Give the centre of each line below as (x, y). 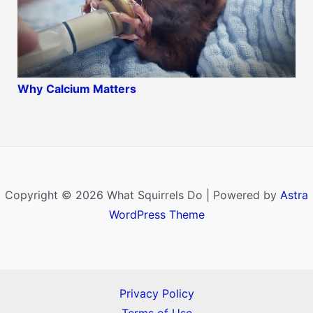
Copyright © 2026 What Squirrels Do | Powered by (143, 195)
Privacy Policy (156, 294)
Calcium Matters (91, 89)
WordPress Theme (156, 215)
